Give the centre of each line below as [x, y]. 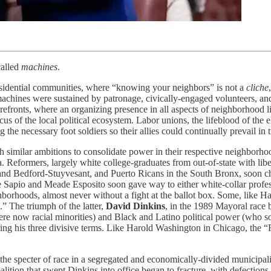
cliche [257, 87]
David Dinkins [135, 206]
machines [39, 67]
